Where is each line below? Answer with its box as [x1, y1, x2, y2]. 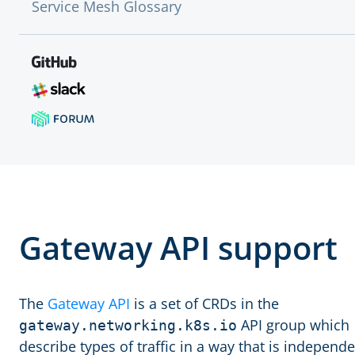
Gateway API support [19, 226, 338, 269]
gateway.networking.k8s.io [19, 317, 237, 334]
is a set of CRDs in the [130, 294, 279, 313]
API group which [237, 315, 349, 334]
